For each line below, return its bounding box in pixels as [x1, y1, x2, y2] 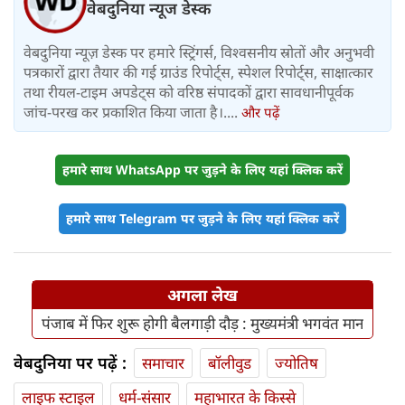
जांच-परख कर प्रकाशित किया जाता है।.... [24, 102, 241, 123]
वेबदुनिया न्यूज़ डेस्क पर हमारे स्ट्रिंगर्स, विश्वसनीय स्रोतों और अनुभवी [24, 42, 374, 63]
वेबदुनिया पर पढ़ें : [14, 352, 127, 374]
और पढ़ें [241, 103, 279, 122]
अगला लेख [167, 284, 238, 306]
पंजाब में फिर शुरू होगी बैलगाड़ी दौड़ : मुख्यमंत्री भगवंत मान [42, 313, 363, 334]
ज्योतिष [275, 353, 318, 374]
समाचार [142, 353, 184, 374]
